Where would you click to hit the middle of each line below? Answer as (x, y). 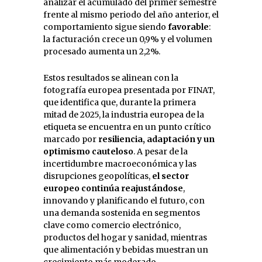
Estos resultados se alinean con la (111, 77)
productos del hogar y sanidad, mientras (125, 237)
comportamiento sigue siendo (106, 27)
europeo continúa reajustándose (113, 188)
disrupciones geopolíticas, (98, 176)
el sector (170, 176)
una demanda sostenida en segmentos (122, 213)
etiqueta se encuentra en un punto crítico (127, 127)
